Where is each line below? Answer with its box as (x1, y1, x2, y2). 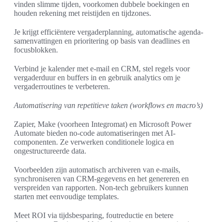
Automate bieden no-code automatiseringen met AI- (14, 129, 175, 138)
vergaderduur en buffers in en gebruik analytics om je (14, 73, 180, 82)
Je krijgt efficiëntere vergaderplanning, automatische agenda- (14, 28, 203, 37)
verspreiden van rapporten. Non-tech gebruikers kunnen (14, 183, 188, 192)
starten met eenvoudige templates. (14, 192, 119, 201)
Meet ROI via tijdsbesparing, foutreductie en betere (14, 211, 173, 220)
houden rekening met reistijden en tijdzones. (14, 9, 151, 18)
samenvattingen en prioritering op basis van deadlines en (14, 37, 190, 46)
